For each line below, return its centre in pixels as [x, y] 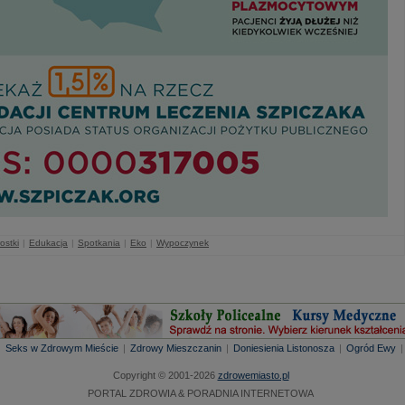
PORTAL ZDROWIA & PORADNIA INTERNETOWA [201, 393]
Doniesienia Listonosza [284, 348]
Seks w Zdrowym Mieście [62, 348]
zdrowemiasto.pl [253, 375]
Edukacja [48, 243]
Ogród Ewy [371, 348]
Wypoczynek [183, 243]
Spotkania [99, 243]
